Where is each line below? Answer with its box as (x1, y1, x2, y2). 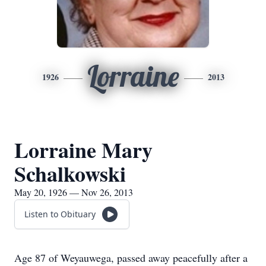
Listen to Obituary (24, 208, 96, 220)
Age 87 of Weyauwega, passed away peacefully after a (14, 251, 248, 265)
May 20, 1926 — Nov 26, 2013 (14, 186, 133, 198)
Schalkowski (14, 158, 126, 189)
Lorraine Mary (14, 134, 153, 165)
